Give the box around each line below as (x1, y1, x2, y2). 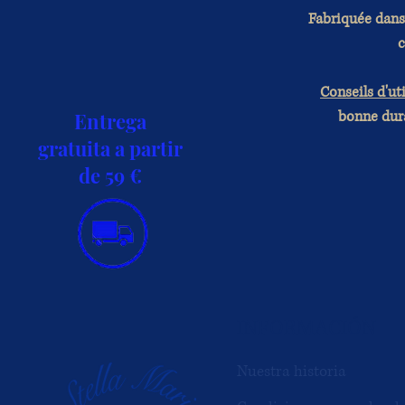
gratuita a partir (38, 134, 183, 162)
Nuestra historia (237, 360, 346, 381)
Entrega (74, 107, 146, 135)
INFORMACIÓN (237, 314, 376, 343)
